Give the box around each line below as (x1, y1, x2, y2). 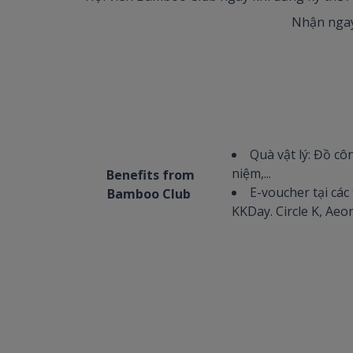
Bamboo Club (106, 184, 194, 203)
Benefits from (106, 165, 195, 184)
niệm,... (232, 164, 271, 182)
